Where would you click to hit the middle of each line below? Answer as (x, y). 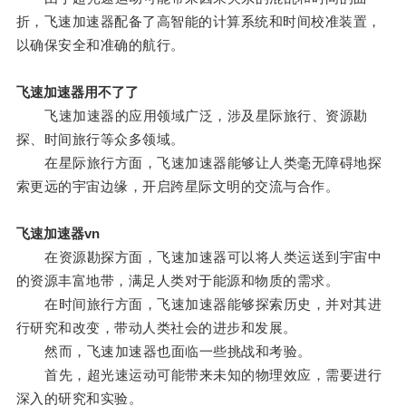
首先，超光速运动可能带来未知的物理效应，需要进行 (199, 375)
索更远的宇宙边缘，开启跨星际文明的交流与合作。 (178, 187)
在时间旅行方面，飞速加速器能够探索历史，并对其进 (199, 304)
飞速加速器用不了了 (77, 92)
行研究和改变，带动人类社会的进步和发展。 (156, 328)
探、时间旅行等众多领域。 (100, 140)
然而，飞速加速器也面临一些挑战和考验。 (164, 352)
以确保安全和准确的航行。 (100, 45)
